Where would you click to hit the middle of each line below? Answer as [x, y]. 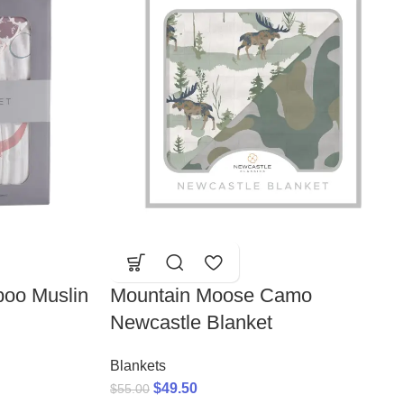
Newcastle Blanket [191, 323]
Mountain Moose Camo [211, 296]
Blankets [138, 366]
